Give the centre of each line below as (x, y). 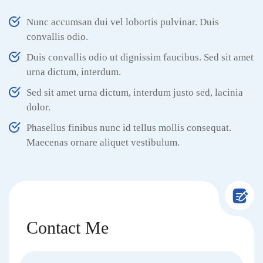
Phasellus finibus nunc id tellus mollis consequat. (129, 128)
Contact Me (68, 227)
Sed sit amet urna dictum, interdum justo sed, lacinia (135, 92)
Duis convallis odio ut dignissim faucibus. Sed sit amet (140, 57)
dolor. (38, 107)
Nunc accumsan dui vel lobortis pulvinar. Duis (123, 22)
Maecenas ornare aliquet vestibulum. (103, 142)
